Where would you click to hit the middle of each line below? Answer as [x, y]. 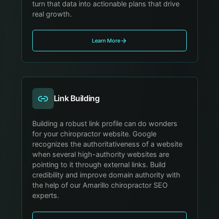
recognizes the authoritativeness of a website [108, 144]
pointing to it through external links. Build [99, 165]
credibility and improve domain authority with [107, 175]
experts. [46, 196]
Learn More [106, 41]
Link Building [77, 99]
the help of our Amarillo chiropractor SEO [100, 186]
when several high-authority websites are [101, 155]
